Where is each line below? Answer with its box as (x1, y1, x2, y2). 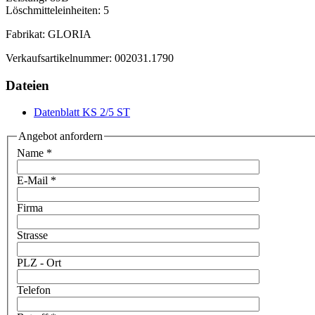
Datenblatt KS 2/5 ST (34, 106, 130, 119)
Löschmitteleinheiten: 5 (6, 4, 109, 16)
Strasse (17, 229, 48, 241)
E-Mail (17, 174, 48, 186)
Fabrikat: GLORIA (6, 27, 91, 40)
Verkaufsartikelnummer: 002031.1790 (6, 51, 174, 64)
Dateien (6, 77, 49, 93)
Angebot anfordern (18, 130, 103, 143)
